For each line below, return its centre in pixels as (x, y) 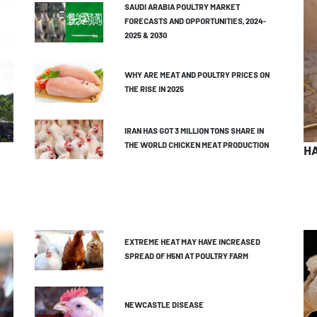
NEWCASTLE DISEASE (164, 307)
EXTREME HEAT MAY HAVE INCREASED (192, 243)
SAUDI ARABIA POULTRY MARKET (182, 8)
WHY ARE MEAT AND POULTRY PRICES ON (197, 76)
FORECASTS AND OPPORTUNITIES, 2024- (195, 22)
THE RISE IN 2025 (154, 90)
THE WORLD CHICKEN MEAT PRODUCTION (196, 147)
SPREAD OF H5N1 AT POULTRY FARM (186, 257)
